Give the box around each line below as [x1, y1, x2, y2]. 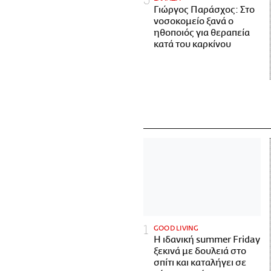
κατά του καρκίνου [154, 39, 231, 50]
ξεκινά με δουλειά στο [154, 246, 246, 257]
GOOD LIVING [154, 224, 199, 233]
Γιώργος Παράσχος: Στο [154, 4, 255, 15]
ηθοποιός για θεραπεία [154, 27, 250, 38]
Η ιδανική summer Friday [154, 235, 260, 246]
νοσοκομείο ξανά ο [154, 16, 233, 27]
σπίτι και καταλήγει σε [154, 258, 246, 269]
